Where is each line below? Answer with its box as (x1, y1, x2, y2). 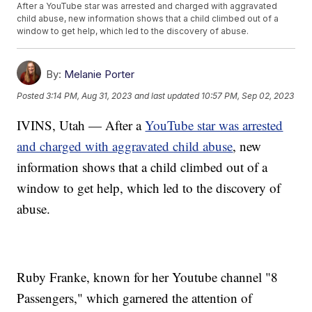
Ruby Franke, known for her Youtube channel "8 (17, 268, 279, 286)
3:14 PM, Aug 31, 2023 (46, 91, 132, 102)
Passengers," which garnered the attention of (17, 289, 253, 307)
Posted (17, 91, 47, 102)
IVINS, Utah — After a (17, 116, 146, 134)
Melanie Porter (64, 68, 135, 81)
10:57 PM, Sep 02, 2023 (201, 91, 295, 102)
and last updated (134, 91, 200, 102)
